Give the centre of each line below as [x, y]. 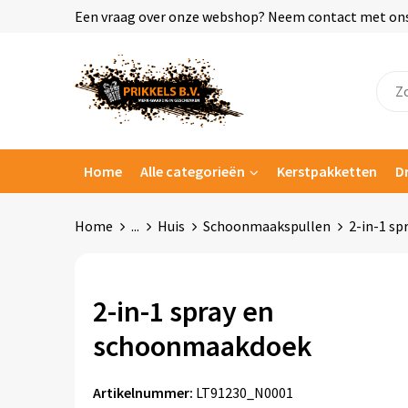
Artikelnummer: [143, 393]
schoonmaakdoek [202, 346]
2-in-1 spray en [183, 311]
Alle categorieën [192, 171]
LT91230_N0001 [244, 393]
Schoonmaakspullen [266, 226]
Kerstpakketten [326, 171]
